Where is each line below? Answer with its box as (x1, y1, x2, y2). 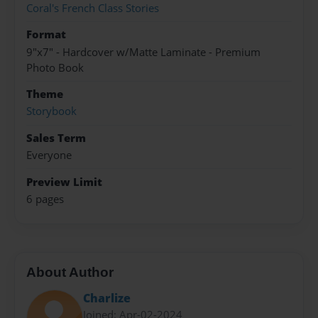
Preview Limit (26, 174, 102, 190)
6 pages (26, 192, 64, 207)
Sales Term (26, 130, 86, 146)
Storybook (26, 104, 77, 119)
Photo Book (26, 60, 84, 75)
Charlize (83, 290, 131, 307)
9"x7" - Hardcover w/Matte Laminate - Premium (26, 44, 261, 60)
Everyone (26, 148, 72, 163)
